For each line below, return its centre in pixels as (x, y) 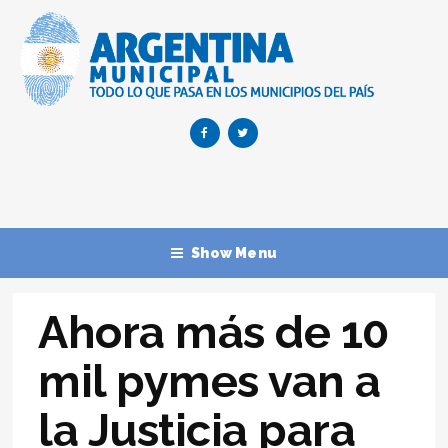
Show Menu (234, 252)
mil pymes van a (209, 381)
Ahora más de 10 (213, 332)
